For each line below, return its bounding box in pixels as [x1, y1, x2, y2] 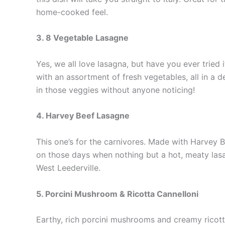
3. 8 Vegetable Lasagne [36, 33, 129, 43]
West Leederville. [36, 162, 100, 173]
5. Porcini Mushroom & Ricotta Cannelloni [36, 188, 198, 199]
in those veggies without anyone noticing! [36, 84, 195, 95]
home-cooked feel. [36, 7, 108, 17]
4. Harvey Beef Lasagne [36, 110, 130, 121]
